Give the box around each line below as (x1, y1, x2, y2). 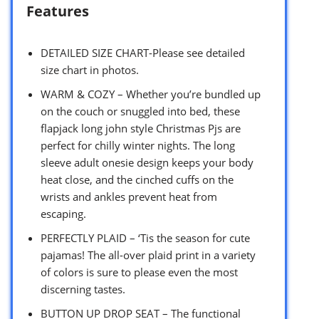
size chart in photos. (41, 63, 139, 78)
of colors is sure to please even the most (41, 265, 238, 280)
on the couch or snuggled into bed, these (41, 104, 240, 119)
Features (26, 1, 89, 21)
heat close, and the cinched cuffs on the (41, 172, 234, 187)
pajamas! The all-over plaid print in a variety (41, 248, 256, 263)
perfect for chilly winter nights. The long (41, 138, 235, 153)
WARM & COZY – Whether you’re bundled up (41, 87, 261, 102)
